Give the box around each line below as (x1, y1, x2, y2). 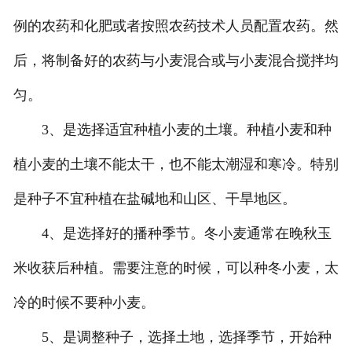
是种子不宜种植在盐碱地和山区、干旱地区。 (13, 191, 296, 207)
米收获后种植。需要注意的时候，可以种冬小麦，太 (13, 260, 339, 277)
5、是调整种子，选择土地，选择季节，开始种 (13, 329, 332, 346)
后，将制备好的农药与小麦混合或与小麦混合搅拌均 (13, 53, 339, 69)
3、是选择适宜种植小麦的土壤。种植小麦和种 (13, 122, 332, 138)
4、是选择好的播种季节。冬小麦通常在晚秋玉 (13, 225, 332, 242)
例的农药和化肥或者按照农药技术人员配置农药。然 (13, 18, 339, 35)
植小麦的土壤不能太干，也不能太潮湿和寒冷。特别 (13, 156, 339, 173)
